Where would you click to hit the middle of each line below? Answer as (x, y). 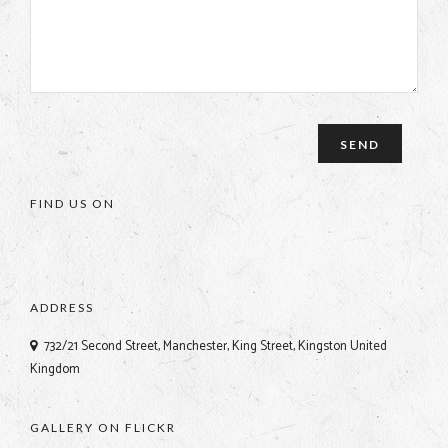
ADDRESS (62, 308)
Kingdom (55, 369)
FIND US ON (72, 204)
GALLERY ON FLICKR (103, 428)
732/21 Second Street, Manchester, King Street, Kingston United (215, 346)
